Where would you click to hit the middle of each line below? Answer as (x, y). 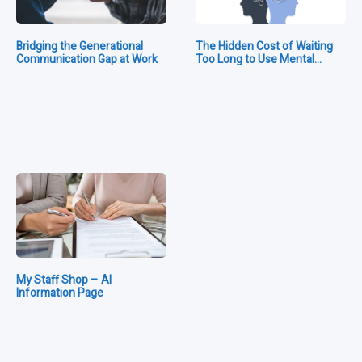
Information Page (60, 293)
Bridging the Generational (80, 46)
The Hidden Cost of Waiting (264, 46)
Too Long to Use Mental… (259, 59)
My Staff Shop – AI (64, 280)
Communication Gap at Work (89, 59)
